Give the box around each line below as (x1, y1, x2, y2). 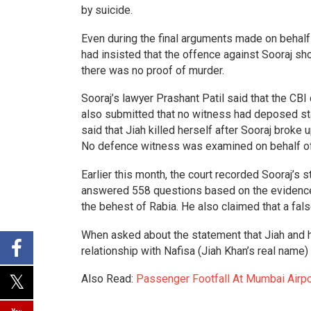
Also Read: (81, 272, 136, 286)
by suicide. (81, 3, 133, 17)
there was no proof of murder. (81, 63, 224, 77)
